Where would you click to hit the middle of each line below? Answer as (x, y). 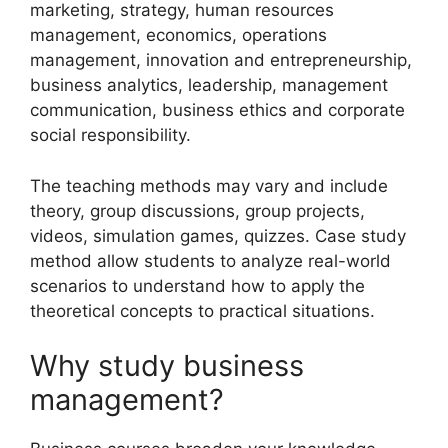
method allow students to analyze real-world (210, 260)
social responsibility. (110, 135)
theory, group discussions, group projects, (197, 210)
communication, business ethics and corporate (217, 110)
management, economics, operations (178, 35)
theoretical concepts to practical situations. (202, 310)
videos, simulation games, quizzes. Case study (218, 235)
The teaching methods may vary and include (209, 185)
